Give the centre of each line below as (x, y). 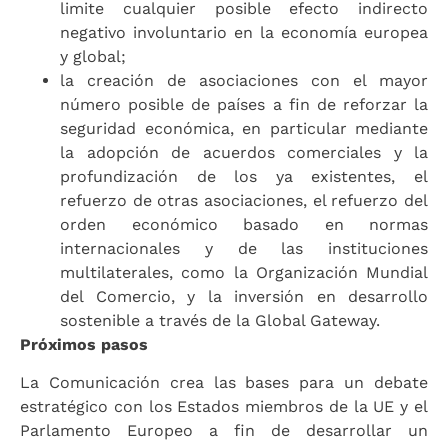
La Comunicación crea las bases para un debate (224, 382)
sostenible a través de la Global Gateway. (220, 320)
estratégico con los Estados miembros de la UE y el (224, 406)
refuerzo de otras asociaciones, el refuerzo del (244, 200)
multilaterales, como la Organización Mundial (244, 272)
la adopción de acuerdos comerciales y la (244, 152)
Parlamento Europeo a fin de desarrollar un (224, 430)
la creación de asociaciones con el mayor (244, 80)
